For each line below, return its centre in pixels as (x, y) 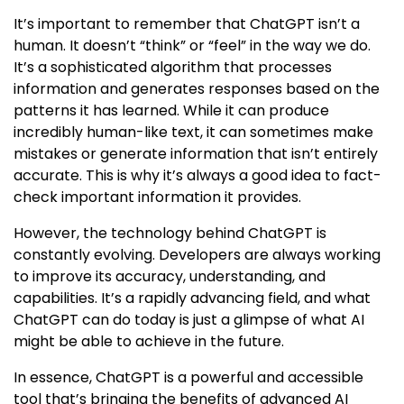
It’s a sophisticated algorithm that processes (173, 67)
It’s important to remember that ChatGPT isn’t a (187, 24)
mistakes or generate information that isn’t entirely (196, 154)
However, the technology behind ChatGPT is (170, 233)
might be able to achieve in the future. (149, 341)
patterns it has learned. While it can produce (171, 110)
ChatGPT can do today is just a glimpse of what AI (189, 320)
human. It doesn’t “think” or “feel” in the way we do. (192, 46)
